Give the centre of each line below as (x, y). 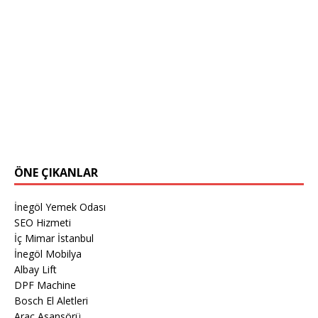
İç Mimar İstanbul (54, 238)
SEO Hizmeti (43, 222)
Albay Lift (35, 269)
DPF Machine (45, 285)
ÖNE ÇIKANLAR (56, 172)
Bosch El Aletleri (51, 300)
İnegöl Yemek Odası (60, 207)
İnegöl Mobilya (48, 253)
